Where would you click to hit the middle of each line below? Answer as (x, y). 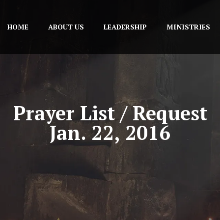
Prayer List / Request (110, 113)
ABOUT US (66, 27)
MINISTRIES (188, 27)
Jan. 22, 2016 (110, 132)
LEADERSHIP (125, 27)
